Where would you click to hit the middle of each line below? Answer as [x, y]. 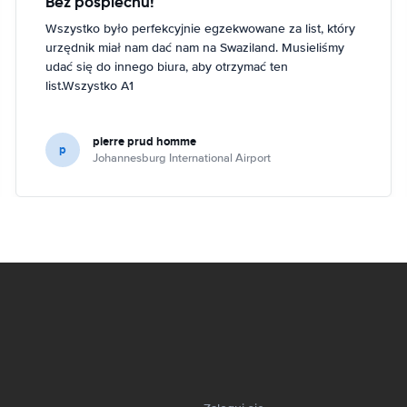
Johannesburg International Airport [182, 158]
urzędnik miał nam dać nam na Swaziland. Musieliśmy [195, 47]
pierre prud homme [145, 141]
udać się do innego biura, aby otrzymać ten [167, 66]
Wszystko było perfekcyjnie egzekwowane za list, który [201, 28]
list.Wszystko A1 [90, 85]
